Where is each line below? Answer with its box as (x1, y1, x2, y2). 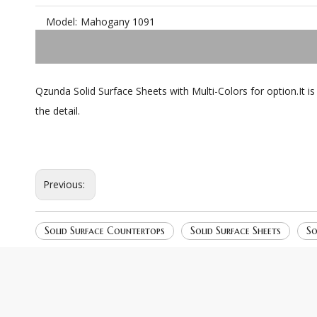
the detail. (35, 104, 80, 117)
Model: (46, 15, 77, 28)
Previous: (43, 178, 88, 191)
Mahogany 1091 (81, 15, 155, 28)
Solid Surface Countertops (45, 224, 165, 237)
